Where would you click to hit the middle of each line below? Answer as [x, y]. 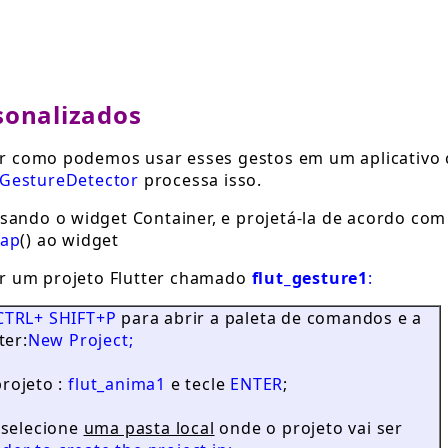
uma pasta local [149, 428]
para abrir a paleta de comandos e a [269, 318]
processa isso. [200, 180]
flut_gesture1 [309, 278]
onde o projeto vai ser [308, 428]
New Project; [80, 340]
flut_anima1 [117, 384]
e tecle [198, 384]
